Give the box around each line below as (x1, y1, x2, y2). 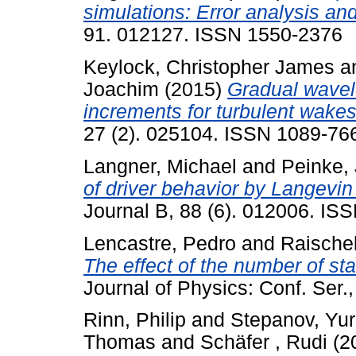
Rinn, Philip (83, 309, 186, 331)
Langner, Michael (83, 155, 237, 177)
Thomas (83, 331, 156, 354)
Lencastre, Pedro (83, 232, 236, 254)
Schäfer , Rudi (200, 331, 327, 354)
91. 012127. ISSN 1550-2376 (83, 24, 342, 46)
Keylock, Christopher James (83, 56, 335, 78)
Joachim (83, 78, 159, 100)
